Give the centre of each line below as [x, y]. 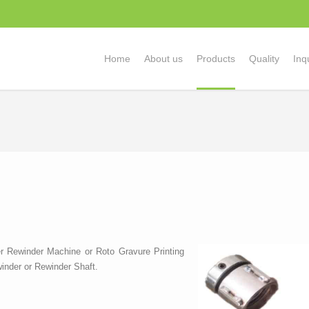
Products [216, 59]
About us [163, 59]
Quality [264, 59]
